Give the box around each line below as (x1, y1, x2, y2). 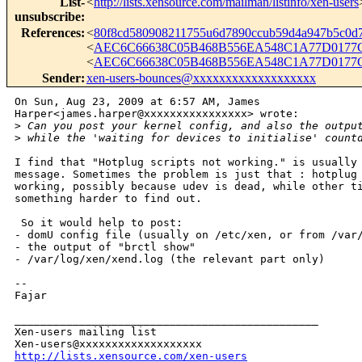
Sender (42, 71, 81, 86)
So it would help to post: (15, 217, 183, 229)
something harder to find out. (15, 192, 202, 205)
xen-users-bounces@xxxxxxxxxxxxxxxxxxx (86, 71, 316, 86)
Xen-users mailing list (15, 326, 157, 339)
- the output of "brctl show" (15, 241, 196, 254)
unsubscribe (15, 10, 81, 24)
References (21, 26, 81, 40)
